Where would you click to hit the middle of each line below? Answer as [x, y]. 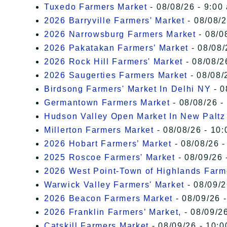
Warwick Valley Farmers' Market [114, 185]
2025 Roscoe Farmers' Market [110, 158]
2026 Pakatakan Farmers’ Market [116, 48]
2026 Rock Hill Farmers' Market [113, 62]
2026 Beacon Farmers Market [109, 199]
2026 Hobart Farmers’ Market [108, 144]
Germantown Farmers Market [107, 103]
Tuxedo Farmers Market [96, 7]
